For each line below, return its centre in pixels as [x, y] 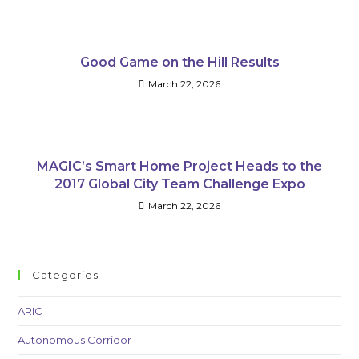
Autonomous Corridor [75, 340]
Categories [66, 275]
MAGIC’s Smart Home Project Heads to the [179, 166]
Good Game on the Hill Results [179, 62]
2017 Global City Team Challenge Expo [179, 184]
